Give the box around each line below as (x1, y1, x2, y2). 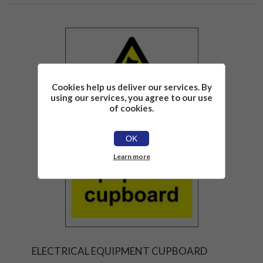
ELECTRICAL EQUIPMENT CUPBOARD (31, 245, 207, 258)
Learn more (113, 152, 150, 161)
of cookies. (109, 103, 154, 113)
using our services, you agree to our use (50, 92, 213, 103)
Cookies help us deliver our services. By (51, 82, 212, 92)
